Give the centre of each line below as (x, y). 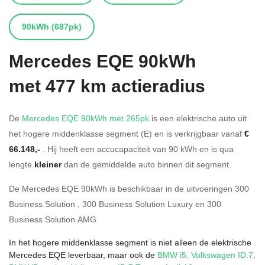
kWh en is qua (207, 148)
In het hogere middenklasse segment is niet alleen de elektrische (130, 242)
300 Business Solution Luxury (138, 203)
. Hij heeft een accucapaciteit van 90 (110, 148)
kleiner (48, 164)
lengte (22, 164)
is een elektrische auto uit (198, 118)
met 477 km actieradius (107, 86)
